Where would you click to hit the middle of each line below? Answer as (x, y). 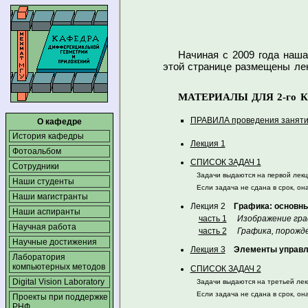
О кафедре (59, 122)
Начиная (200, 55)
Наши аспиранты (46, 212)
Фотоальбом (36, 151)
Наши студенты (43, 181)
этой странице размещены (228, 66)
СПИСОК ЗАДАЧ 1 (225, 162)
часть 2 (212, 231)
